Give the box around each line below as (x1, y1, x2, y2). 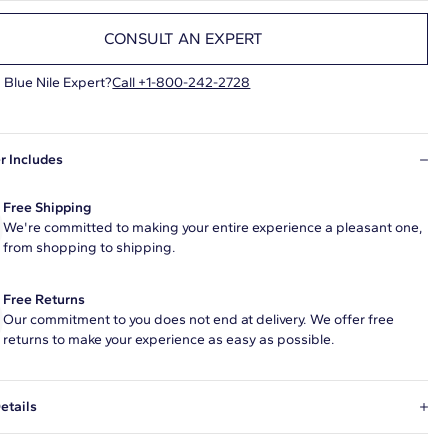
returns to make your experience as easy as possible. (3, 330, 336, 348)
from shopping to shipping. (3, 238, 177, 256)
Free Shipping (3, 198, 92, 216)
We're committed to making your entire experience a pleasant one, (3, 218, 424, 236)
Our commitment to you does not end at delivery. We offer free (3, 310, 395, 328)
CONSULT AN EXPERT (103, 29, 263, 49)
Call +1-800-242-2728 (112, 73, 251, 91)
